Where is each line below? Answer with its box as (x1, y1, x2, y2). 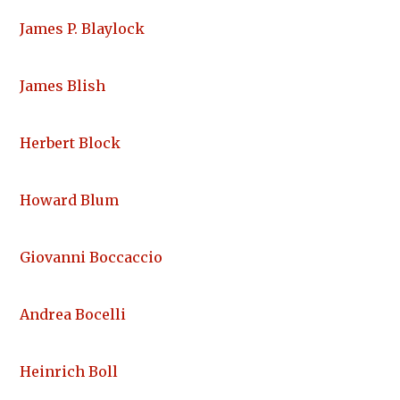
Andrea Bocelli (20, 305, 126, 324)
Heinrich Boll (20, 362, 118, 381)
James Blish (20, 77, 105, 96)
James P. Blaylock (20, 20, 145, 38)
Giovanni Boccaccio (20, 248, 162, 267)
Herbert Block (20, 134, 121, 153)
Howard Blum (20, 191, 119, 210)
